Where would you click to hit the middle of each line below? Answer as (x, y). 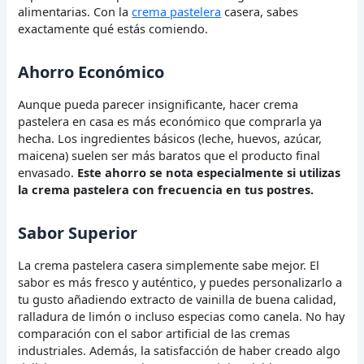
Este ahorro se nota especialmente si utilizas (209, 173)
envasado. (48, 173)
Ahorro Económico (91, 72)
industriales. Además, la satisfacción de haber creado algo (180, 351)
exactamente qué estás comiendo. (113, 29)
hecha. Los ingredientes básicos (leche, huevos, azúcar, (170, 139)
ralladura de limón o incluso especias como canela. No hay (182, 316)
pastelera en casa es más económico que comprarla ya (170, 121)
